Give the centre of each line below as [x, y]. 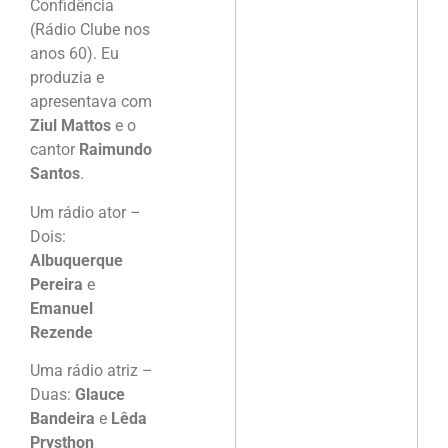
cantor [54, 150]
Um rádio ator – [85, 212]
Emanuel [61, 308]
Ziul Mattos [70, 126]
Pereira [56, 284]
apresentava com [91, 102]
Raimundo [115, 150]
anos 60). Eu [74, 54]
